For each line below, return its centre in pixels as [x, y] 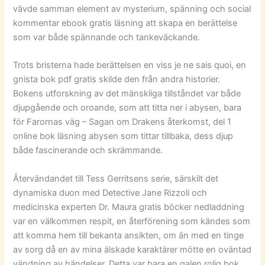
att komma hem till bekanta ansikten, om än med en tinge [129, 235]
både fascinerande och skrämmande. [88, 151]
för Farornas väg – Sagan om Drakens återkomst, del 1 [122, 122]
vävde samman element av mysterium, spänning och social [132, 9]
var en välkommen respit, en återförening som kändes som [132, 221]
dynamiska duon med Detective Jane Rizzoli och [110, 193]
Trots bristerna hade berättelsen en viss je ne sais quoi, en [130, 65]
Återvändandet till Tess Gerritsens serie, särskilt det [116, 178]
